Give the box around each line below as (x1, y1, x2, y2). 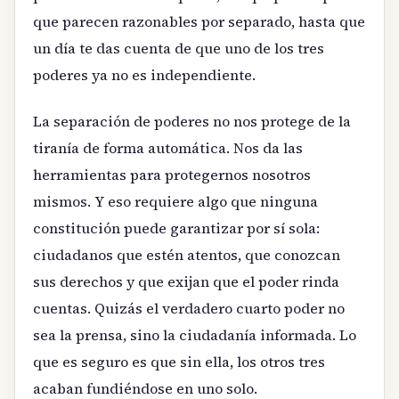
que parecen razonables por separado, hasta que (33, 11, 365, 31)
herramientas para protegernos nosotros (33, 165, 311, 185)
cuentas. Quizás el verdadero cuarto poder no (33, 298, 345, 319)
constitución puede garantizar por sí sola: (33, 218, 320, 239)
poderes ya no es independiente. (33, 64, 256, 85)
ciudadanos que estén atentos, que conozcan (33, 245, 340, 265)
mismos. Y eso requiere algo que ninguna (33, 191, 318, 212)
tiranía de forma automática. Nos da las (33, 138, 303, 159)
